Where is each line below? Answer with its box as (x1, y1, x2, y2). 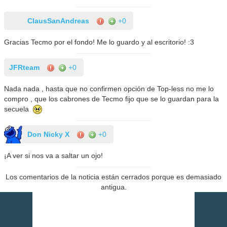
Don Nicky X (27, 130, 70, 139)
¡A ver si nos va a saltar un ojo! (4, 152, 103, 160)
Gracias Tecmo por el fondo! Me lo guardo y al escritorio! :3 (4, 37, 195, 46)
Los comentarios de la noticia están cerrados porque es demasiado (6, 173, 221, 181)
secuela (4, 104, 33, 113)
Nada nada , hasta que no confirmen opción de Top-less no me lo (4, 84, 214, 93)
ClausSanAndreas (27, 16, 90, 25)
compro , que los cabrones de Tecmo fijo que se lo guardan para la (4, 94, 219, 103)
